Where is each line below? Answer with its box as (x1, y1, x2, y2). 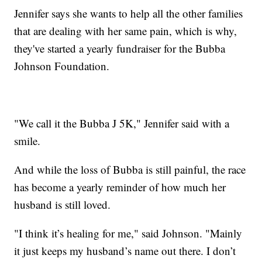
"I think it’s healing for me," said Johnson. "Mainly (14, 225, 243, 240)
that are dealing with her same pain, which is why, (14, 23, 237, 38)
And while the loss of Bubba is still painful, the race (14, 161, 246, 177)
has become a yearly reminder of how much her (14, 179, 226, 194)
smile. (14, 133, 41, 148)
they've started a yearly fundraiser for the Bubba (14, 40, 226, 56)
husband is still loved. (14, 196, 111, 212)
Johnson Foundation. (14, 58, 110, 73)
